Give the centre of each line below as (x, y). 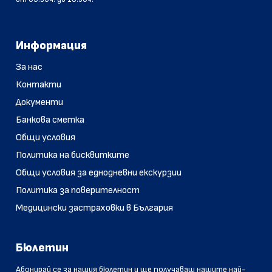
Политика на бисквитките (73, 155)
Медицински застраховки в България (94, 208)
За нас (29, 67)
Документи (39, 102)
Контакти (39, 85)
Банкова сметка (50, 120)
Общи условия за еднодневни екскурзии (99, 173)
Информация (51, 46)
